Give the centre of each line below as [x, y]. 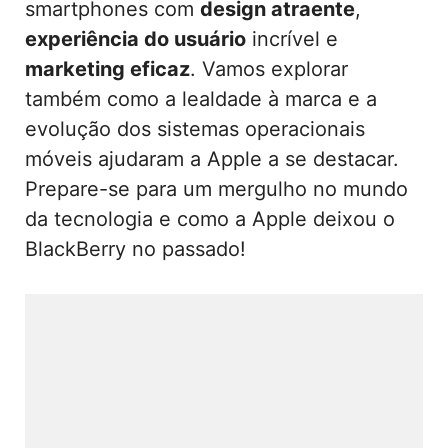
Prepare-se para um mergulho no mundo [216, 188]
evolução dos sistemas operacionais [195, 128]
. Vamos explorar [269, 68]
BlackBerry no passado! [135, 248]
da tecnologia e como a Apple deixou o [210, 218]
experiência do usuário [135, 38]
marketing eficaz [107, 68]
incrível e [292, 38]
